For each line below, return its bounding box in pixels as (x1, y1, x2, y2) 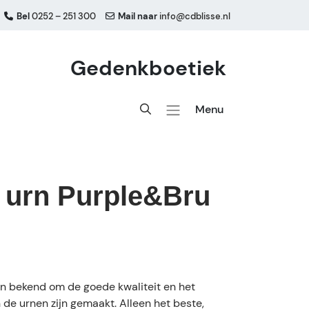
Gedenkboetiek (70, 54, 226, 81)
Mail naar (118, 10, 157, 22)
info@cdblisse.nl (159, 10, 230, 22)
